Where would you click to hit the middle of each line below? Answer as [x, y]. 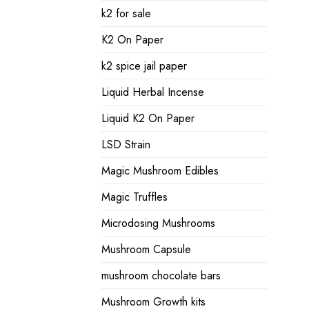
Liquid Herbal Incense [153, 92]
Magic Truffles [134, 197]
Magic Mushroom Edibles [160, 171]
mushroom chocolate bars [161, 276]
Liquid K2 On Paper [148, 119]
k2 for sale [126, 14]
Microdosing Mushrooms [158, 223]
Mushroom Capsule [146, 250]
